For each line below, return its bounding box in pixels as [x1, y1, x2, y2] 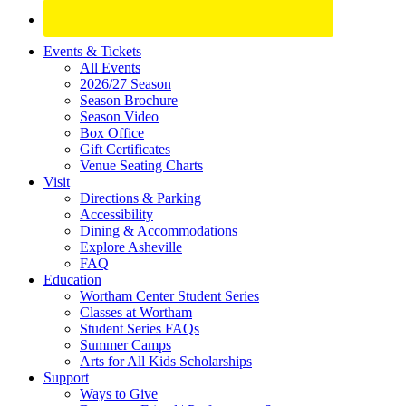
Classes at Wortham [80, 304, 192, 321]
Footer [6, 67, 69, 92]
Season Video [80, 109, 159, 125]
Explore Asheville [80, 239, 182, 256]
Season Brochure [80, 92, 178, 109]
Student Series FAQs [80, 321, 199, 337]
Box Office [80, 125, 144, 141]
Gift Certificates [80, 141, 170, 158]
